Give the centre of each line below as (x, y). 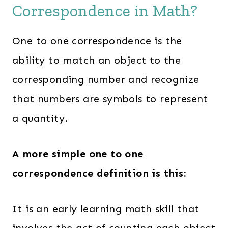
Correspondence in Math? (105, 11)
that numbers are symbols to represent (110, 99)
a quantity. (40, 118)
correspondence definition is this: (99, 173)
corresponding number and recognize (106, 79)
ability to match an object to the (97, 60)
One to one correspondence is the (97, 41)
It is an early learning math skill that (106, 209)
